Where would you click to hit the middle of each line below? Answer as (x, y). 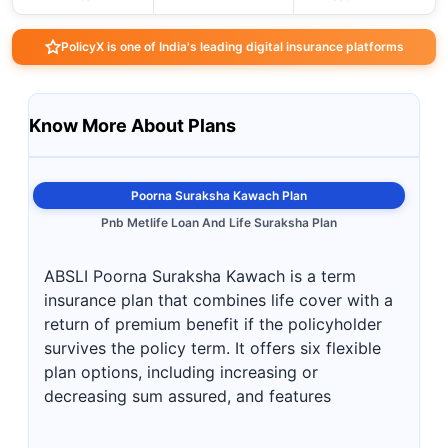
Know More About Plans (132, 125)
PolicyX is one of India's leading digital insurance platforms (232, 46)
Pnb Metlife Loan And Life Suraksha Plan (219, 222)
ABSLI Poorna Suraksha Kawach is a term (200, 276)
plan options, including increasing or (181, 372)
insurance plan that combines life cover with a (218, 300)
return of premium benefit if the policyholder (213, 324)
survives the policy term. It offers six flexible (212, 348)
